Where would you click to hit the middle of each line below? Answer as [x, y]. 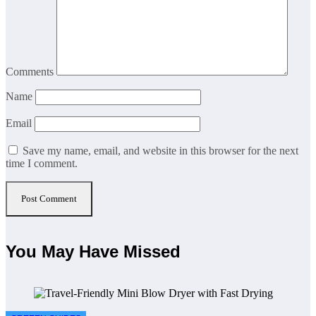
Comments [31, 72]
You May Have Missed [93, 251]
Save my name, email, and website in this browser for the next [160, 151]
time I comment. [42, 164]
